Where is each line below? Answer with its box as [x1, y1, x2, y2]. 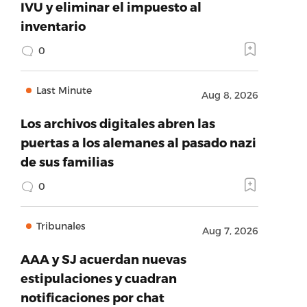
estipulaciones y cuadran [20, 271, 177, 285]
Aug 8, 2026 [201, 89, 258, 101]
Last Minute [36, 84, 92, 96]
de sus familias [20, 154, 114, 169]
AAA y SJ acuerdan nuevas [20, 251, 186, 266]
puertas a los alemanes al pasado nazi [20, 135, 256, 149]
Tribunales [36, 220, 86, 232]
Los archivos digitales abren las [20, 116, 215, 130]
